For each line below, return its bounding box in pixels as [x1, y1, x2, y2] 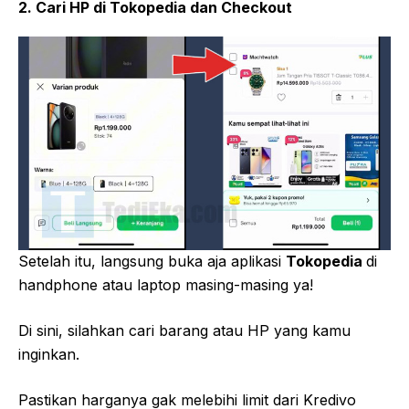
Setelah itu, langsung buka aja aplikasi [18, 252, 286, 271]
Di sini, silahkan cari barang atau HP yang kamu [18, 321, 351, 341]
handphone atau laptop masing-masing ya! [18, 276, 313, 295]
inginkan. [18, 345, 79, 364]
